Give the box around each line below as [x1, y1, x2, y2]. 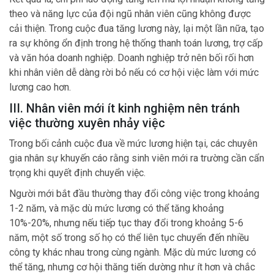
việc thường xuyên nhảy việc [9, 115, 165, 130]
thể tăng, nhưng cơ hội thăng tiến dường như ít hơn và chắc [9, 261, 255, 273]
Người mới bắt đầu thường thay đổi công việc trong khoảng [9, 187, 259, 199]
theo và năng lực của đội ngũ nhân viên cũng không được [9, 7, 251, 20]
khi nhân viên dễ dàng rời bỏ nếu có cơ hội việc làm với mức [9, 66, 259, 78]
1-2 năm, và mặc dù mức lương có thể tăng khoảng [9, 202, 224, 214]
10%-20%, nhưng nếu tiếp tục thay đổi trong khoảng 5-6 [9, 217, 243, 229]
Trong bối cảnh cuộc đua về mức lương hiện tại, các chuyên [9, 137, 257, 149]
